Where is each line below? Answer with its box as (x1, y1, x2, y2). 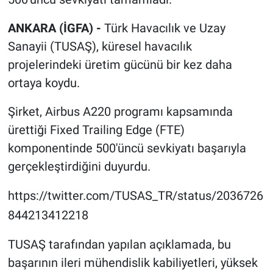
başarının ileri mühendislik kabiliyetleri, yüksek (7, 255, 258, 271)
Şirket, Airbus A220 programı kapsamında (7, 104, 233, 119)
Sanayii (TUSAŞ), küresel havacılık (7, 39, 192, 54)
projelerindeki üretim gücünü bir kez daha (7, 57, 232, 73)
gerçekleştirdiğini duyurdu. (7, 159, 151, 174)
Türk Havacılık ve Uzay (104, 21, 225, 36)
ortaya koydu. (7, 76, 80, 91)
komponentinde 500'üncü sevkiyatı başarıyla (7, 141, 246, 156)
